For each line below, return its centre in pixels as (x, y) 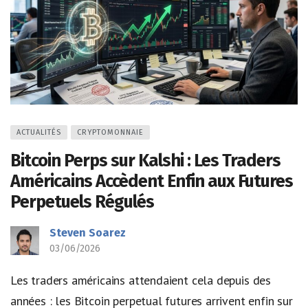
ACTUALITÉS (39, 132)
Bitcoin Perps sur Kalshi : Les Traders (145, 160)
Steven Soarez (88, 232)
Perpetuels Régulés (82, 201)
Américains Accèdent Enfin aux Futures (152, 181)
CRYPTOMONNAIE (110, 132)
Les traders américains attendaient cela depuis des (141, 280)
